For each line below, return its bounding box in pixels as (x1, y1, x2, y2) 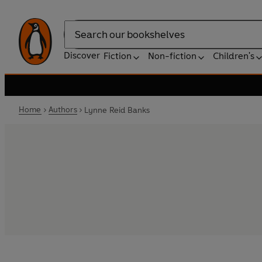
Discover (64, 50, 100, 61)
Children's (213, 50, 254, 61)
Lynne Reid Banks (84, 105, 150, 115)
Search (64, 35, 93, 46)
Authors (48, 105, 77, 115)
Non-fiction (148, 50, 196, 61)
